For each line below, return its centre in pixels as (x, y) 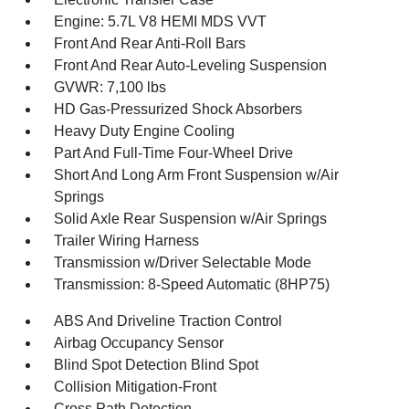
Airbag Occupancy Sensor (139, 342)
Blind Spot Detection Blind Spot (157, 364)
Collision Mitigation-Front (136, 386)
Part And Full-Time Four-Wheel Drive (174, 152)
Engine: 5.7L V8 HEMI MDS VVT (161, 21)
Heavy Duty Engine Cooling (145, 131)
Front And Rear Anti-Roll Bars (150, 43)
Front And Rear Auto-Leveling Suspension (191, 65)
